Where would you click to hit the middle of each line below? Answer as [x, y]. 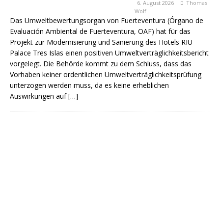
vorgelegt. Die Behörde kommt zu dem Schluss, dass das [101, 64]
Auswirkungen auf [39, 96]
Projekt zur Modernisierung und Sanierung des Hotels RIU [101, 42]
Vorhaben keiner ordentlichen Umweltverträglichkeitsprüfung [106, 74]
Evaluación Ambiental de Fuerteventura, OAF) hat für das [100, 31]
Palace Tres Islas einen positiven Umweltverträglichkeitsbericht [109, 53]
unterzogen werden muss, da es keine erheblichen [89, 85]
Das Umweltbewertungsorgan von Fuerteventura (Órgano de [107, 20]
